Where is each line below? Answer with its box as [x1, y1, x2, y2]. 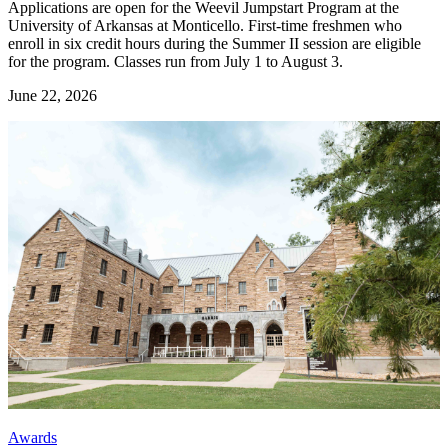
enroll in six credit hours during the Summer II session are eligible [8, 35, 421, 53]
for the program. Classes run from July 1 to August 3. [8, 53, 343, 71]
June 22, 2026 [8, 87, 97, 105]
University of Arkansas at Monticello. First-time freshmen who [8, 17, 402, 35]
